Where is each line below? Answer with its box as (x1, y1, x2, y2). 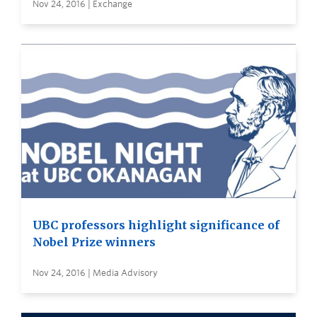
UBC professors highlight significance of (33, 217, 279, 232)
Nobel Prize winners (33, 234, 156, 249)
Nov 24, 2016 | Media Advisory (33, 267, 158, 278)
